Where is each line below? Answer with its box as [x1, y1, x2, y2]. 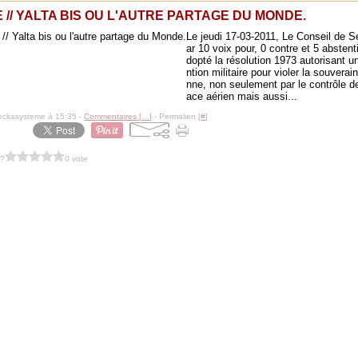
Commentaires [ [84, 112, 142, 121]
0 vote [65, 153, 89, 163]
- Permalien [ [152, 112, 201, 121]
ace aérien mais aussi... [186, 90, 298, 102]
